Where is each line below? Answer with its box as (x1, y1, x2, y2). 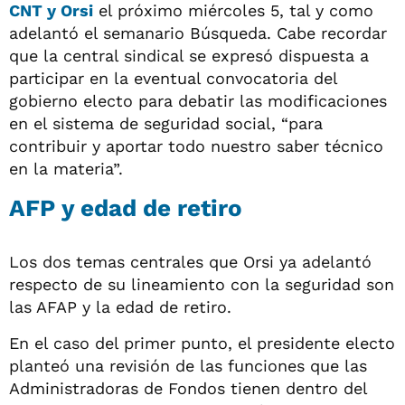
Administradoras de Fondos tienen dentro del (9, 378, 367, 398)
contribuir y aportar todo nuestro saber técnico (9, 136, 383, 155)
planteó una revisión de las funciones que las (9, 355, 367, 375)
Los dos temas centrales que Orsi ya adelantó (9, 251, 372, 271)
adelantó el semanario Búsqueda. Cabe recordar (9, 23, 387, 42)
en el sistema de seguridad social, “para (9, 113, 323, 133)
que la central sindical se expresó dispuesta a (9, 45, 369, 65)
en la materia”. (9, 158, 123, 178)
